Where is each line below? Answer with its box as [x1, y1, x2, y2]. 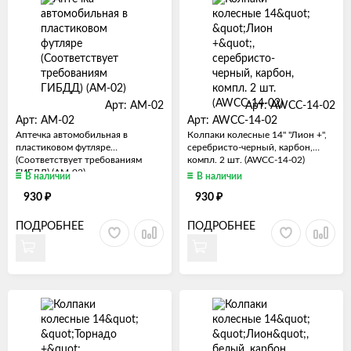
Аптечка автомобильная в [16, 129, 128, 139]
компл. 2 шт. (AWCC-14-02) [187, 154, 305, 165]
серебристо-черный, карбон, [187, 142, 313, 152]
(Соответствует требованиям [16, 154, 142, 165]
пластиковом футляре [16, 142, 110, 152]
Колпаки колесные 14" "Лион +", [187, 129, 327, 139]
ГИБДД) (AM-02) [16, 167, 85, 177]
